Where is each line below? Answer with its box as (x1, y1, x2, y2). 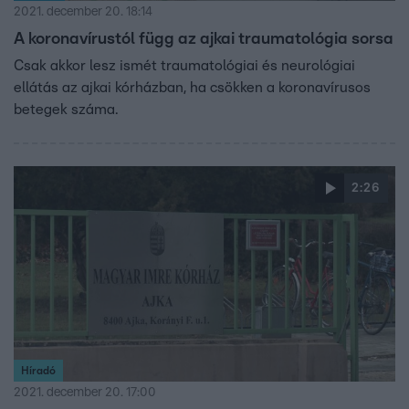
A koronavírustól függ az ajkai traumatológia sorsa (14, 31, 393, 48)
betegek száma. (14, 102, 118, 118)
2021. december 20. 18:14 (14, 5, 152, 19)
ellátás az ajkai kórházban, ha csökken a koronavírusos (14, 80, 371, 96)
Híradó (21, 364, 56, 376)
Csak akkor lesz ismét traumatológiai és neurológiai (14, 58, 355, 74)
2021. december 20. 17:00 (14, 385, 156, 399)
